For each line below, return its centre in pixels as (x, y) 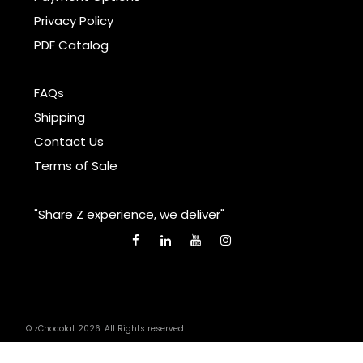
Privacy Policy (74, 20)
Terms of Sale (76, 165)
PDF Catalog (71, 45)
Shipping (60, 117)
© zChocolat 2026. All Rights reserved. (106, 328)
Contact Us (69, 141)
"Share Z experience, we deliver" (129, 214)
